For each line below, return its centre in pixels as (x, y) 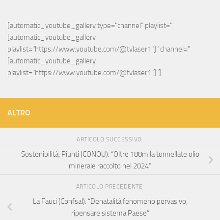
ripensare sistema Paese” (110, 213)
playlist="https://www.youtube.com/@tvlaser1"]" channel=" (99, 49)
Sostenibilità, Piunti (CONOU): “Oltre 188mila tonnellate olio (110, 154)
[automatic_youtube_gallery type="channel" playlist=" (90, 26)
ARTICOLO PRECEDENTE (110, 186)
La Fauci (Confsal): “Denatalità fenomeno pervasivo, (110, 201)
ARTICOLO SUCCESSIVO (110, 140)
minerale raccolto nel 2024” (110, 166)
